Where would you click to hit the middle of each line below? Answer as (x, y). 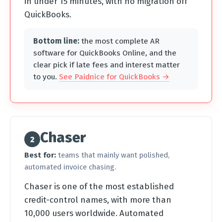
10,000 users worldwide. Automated (94, 213)
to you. (46, 76)
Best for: (40, 155)
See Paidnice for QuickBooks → (114, 76)
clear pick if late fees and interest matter (107, 64)
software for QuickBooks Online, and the (105, 53)
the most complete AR (119, 41)
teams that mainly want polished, (113, 155)
